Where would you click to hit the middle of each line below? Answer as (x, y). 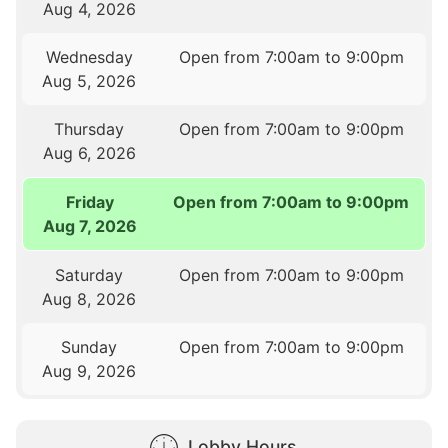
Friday (89, 202)
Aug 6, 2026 (89, 153)
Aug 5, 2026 (89, 81)
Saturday (89, 275)
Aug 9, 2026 (89, 371)
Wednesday (89, 57)
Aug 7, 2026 (89, 226)
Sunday (89, 347)
